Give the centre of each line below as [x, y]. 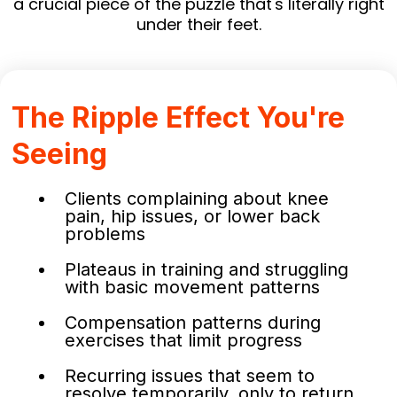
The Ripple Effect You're [178, 118]
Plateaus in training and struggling [206, 270]
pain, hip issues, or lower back [192, 217]
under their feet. [198, 25]
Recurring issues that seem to [190, 376]
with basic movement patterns [192, 288]
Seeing [59, 154]
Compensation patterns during [193, 323]
